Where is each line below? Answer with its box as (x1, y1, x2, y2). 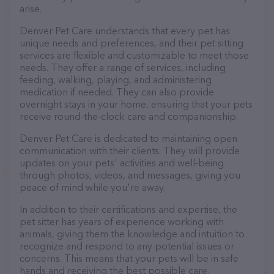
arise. (20, 2, 42, 15)
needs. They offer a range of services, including (20, 61, 226, 73)
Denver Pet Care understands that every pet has (20, 24, 230, 37)
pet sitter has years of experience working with (20, 215, 224, 228)
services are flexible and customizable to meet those (20, 49, 249, 61)
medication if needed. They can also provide (20, 86, 214, 98)
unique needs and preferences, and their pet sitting (20, 37, 243, 49)
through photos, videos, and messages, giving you (20, 169, 240, 181)
